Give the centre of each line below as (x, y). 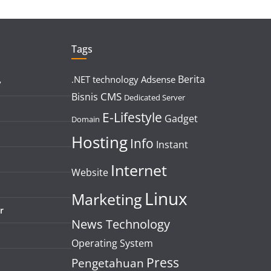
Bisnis (85, 97)
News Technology (121, 224)
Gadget (181, 119)
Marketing (107, 199)
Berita (191, 80)
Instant (172, 145)
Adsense (158, 80)
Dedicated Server (155, 98)
